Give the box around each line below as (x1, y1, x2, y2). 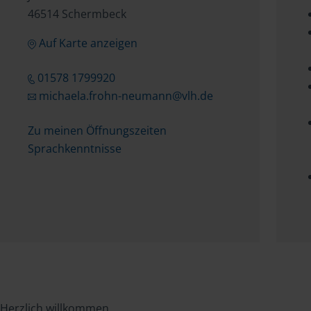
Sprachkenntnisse (28, 141, 121, 156)
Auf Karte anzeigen (38, 35, 137, 51)
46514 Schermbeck (28, 6, 126, 22)
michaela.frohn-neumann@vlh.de (38, 88, 213, 103)
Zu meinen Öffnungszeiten (28, 123, 167, 138)
